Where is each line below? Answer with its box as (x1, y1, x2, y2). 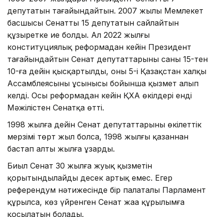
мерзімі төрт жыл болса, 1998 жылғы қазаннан (7, 132, 188, 142)
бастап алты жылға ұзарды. (7, 144, 115, 154)
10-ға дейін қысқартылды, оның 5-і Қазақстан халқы (7, 66, 206, 77)
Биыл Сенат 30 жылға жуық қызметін (7, 161, 152, 171)
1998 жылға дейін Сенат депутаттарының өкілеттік (7, 120, 201, 130)
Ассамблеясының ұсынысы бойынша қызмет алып (7, 78, 199, 89)
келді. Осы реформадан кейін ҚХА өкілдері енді (7, 91, 192, 101)
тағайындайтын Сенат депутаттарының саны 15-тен (7, 54, 208, 64)
